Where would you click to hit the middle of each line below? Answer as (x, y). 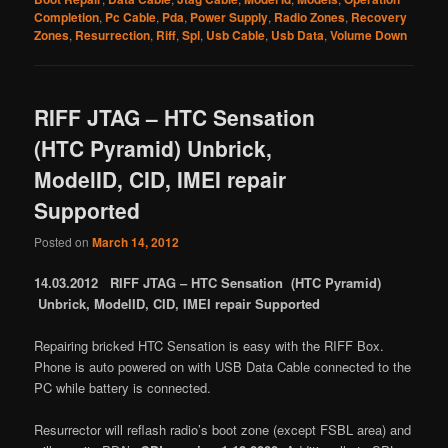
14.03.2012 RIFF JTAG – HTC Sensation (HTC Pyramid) (208, 282)
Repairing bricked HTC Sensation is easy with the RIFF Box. (209, 346)
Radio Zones (310, 17)
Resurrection (113, 35)
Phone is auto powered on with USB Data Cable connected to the (223, 367)
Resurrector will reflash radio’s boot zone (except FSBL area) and (223, 430)
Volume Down (369, 35)
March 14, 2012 (136, 241)
